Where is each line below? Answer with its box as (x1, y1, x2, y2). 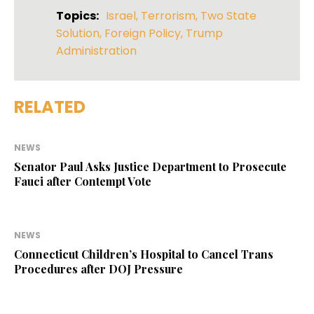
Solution (56, 25, 100, 42)
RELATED (14, 95, 86, 119)
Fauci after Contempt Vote (14, 174, 151, 189)
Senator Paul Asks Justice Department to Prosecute (14, 159, 287, 175)
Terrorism (141, 8, 196, 25)
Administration (56, 43, 137, 60)
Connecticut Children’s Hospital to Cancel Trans (14, 247, 273, 262)
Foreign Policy (104, 25, 181, 42)
